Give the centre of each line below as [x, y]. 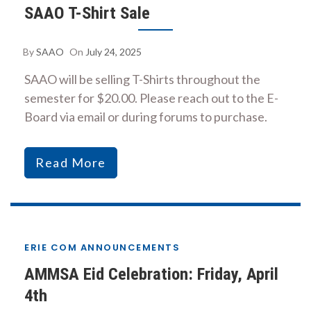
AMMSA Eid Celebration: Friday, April [151, 274]
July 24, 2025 [114, 51]
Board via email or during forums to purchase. [146, 116]
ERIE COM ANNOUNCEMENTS [102, 247]
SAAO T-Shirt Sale [87, 12]
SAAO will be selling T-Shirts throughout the [142, 79]
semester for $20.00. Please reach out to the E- [151, 98]
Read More [71, 162]
